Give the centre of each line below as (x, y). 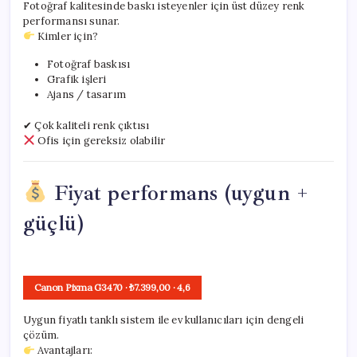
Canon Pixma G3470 (79, 288)
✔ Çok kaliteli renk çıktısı (86, 125)
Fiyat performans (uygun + (178, 192)
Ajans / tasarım (86, 94)
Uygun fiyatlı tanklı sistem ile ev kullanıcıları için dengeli (164, 320)
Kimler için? (67, 36)
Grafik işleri (77, 79)
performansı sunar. (72, 21)
